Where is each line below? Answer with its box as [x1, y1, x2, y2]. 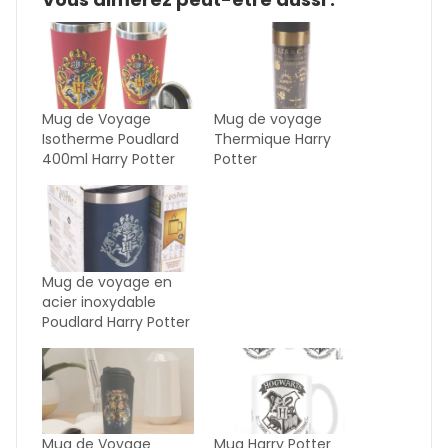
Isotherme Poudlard [42, 128, 179, 149]
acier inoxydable [42, 291, 156, 312]
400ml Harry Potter [42, 148, 175, 169]
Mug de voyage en [42, 271, 172, 292]
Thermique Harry [214, 128, 331, 149]
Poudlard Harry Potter [42, 311, 190, 332]
